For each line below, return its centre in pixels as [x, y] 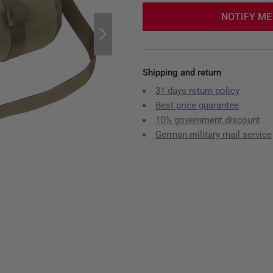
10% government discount [208, 120]
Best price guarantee [197, 105]
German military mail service [214, 135]
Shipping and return [182, 73]
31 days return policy [197, 91]
